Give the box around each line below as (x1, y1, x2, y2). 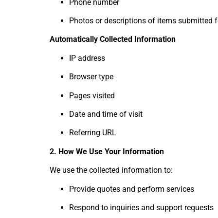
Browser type (69, 72, 113, 82)
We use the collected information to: (50, 165, 173, 175)
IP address (69, 53, 105, 63)
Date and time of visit (69, 109, 143, 119)
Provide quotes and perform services (69, 184, 194, 194)
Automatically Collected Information (50, 35, 176, 44)
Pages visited (69, 91, 115, 100)
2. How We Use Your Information (50, 146, 164, 156)
